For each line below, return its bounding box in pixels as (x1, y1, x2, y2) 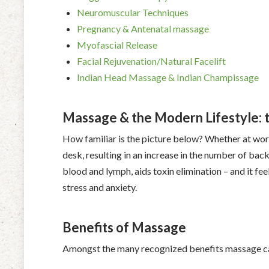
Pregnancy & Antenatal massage (77, 22, 209, 34)
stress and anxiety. (62, 181, 137, 193)
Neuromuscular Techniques (77, 6, 189, 18)
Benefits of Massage (62, 219, 186, 235)
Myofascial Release (77, 38, 157, 50)
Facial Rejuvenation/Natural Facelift (77, 55, 226, 67)
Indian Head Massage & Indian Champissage (77, 71, 259, 83)
